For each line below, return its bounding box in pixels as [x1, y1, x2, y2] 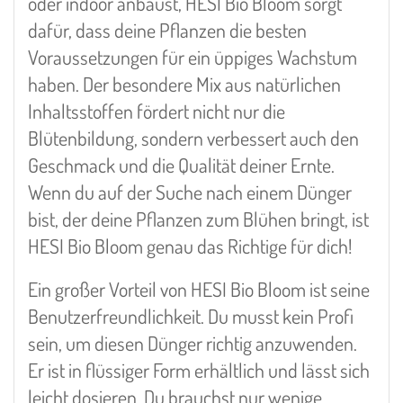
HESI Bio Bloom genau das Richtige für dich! [28, 232, 352, 258]
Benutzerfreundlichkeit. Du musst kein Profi [28, 303, 354, 329]
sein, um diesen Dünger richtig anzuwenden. [28, 330, 357, 356]
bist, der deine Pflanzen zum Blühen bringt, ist [28, 205, 369, 231]
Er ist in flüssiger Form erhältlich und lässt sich [28, 357, 370, 383]
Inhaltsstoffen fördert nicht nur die [28, 97, 285, 123]
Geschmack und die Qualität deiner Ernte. [28, 151, 335, 177]
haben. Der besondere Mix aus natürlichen [28, 70, 341, 96]
